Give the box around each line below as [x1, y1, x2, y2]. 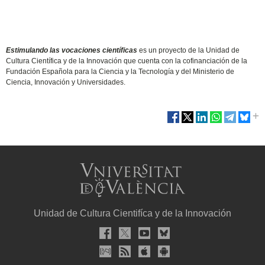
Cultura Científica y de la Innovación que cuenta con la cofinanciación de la [6, 57, 248, 66]
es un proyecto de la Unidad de [137, 46, 240, 55]
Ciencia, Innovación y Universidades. [6, 78, 126, 87]
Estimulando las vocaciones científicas [6, 46, 138, 55]
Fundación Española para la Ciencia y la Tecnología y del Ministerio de [6, 67, 235, 76]
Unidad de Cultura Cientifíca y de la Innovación [34, 208, 231, 218]
